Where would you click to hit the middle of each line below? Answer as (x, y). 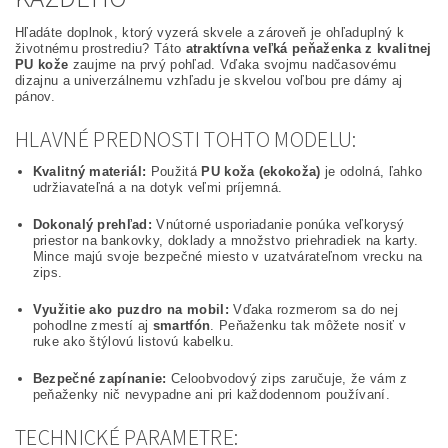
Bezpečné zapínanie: (99, 379)
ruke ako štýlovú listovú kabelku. (133, 342)
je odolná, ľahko (371, 172)
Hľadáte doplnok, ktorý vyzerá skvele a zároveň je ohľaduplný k (209, 33)
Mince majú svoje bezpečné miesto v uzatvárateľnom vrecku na (227, 257)
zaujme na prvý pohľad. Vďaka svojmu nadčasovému (232, 65)
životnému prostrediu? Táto (100, 49)
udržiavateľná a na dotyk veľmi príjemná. (157, 188)
